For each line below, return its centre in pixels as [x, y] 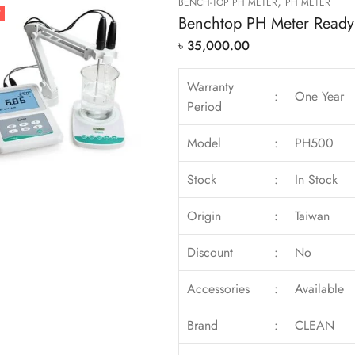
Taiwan [313, 216]
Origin [204, 216]
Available [320, 288]
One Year [320, 96]
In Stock [317, 179]
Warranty [211, 86]
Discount [210, 252]
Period [205, 106]
